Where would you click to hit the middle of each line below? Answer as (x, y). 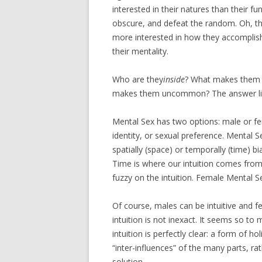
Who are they (138, 79)
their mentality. (140, 51)
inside (174, 79)
